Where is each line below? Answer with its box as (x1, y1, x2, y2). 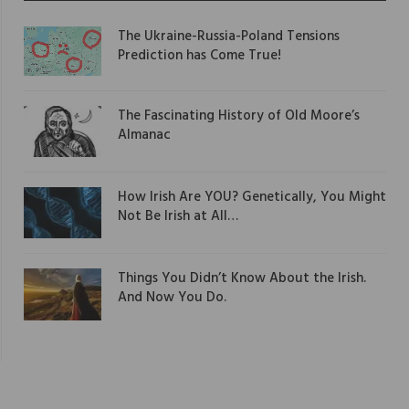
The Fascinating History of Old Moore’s (118, 104, 360, 127)
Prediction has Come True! (118, 44, 281, 67)
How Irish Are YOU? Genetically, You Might (118, 185, 386, 208)
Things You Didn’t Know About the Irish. (118, 267, 366, 290)
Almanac (118, 123, 171, 146)
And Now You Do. (118, 287, 226, 309)
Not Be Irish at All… (118, 204, 238, 227)
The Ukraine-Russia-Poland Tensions (118, 25, 340, 47)
